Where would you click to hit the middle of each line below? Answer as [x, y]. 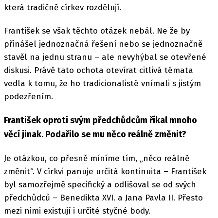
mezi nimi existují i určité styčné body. [77, 211]
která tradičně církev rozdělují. [63, 7]
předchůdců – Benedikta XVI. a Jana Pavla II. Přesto [103, 198]
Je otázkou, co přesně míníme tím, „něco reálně [97, 159]
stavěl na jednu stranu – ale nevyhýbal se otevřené [105, 57]
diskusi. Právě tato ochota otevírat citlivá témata [99, 70]
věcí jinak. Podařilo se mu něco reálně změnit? [95, 134]
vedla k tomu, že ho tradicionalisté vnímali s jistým [102, 83]
